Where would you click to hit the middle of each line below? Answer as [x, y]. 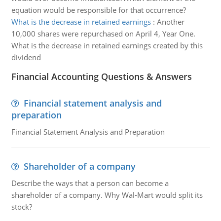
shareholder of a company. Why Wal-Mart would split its [107, 195]
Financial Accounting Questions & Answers [101, 76]
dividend [26, 57]
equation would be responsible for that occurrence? [98, 10]
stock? [21, 207]
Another [170, 22]
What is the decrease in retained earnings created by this [107, 45]
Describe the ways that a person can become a [90, 183]
